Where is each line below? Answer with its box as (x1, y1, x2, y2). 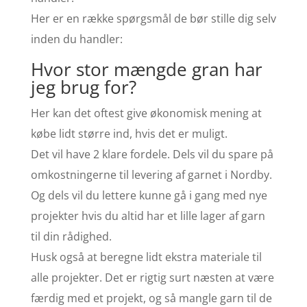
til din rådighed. (30, 229, 112, 244)
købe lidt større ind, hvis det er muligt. (30, 126, 228, 141)
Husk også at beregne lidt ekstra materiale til (30, 249, 262, 265)
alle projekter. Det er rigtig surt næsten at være (30, 270, 274, 285)
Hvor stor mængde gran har (30, 57, 262, 82)
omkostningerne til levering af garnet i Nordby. (30, 167, 272, 182)
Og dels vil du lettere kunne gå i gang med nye (30, 188, 267, 203)
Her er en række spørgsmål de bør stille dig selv (30, 11, 276, 26)
